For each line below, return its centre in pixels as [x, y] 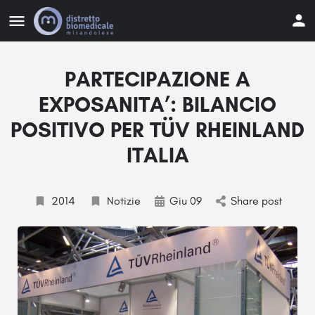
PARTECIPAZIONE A [157, 79]
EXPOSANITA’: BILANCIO [157, 104]
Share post [256, 201]
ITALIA [157, 155]
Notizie [123, 201]
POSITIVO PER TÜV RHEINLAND [157, 130]
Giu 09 [185, 201]
